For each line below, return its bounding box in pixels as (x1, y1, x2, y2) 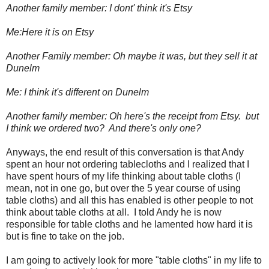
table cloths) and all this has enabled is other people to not (6, 195, 253, 205)
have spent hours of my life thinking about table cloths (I (6, 171, 241, 181)
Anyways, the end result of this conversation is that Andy (6, 147, 244, 157)
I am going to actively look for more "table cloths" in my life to (6, 255, 262, 265)
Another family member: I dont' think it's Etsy (6, 2, 192, 13)
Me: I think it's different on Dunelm (6, 86, 149, 97)
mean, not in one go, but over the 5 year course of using (6, 183, 241, 193)
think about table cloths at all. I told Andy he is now (6, 207, 222, 217)
